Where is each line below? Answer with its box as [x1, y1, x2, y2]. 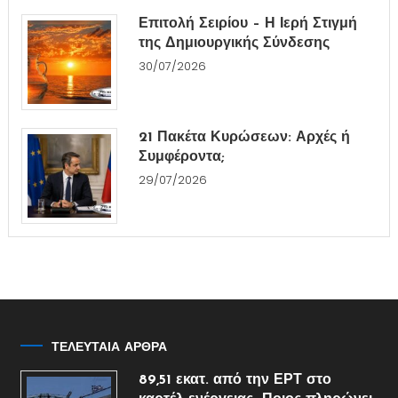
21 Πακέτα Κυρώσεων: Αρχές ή [138, 131, 350, 146]
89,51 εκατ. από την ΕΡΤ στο [138, 373, 331, 388]
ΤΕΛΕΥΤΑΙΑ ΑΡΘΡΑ [52, 341, 168, 355]
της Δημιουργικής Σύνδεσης [138, 36, 330, 52]
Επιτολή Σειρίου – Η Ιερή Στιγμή [138, 17, 357, 32]
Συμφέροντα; [138, 150, 225, 165]
